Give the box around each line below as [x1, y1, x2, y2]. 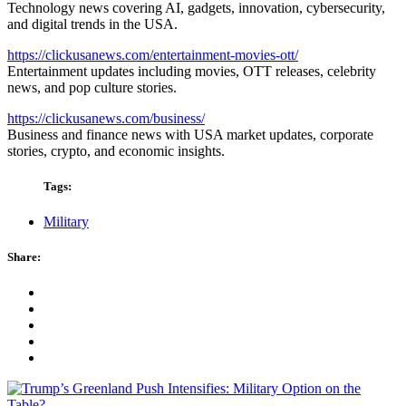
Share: [7, 250, 41, 265]
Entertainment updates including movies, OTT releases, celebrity [7, 63, 376, 79]
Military [43, 214, 89, 230]
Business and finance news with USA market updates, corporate [7, 126, 373, 142]
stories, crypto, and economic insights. [7, 142, 225, 159]
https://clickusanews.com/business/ [7, 110, 205, 126]
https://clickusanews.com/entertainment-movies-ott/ [7, 46, 298, 63]
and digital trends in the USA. [7, 15, 178, 32]
